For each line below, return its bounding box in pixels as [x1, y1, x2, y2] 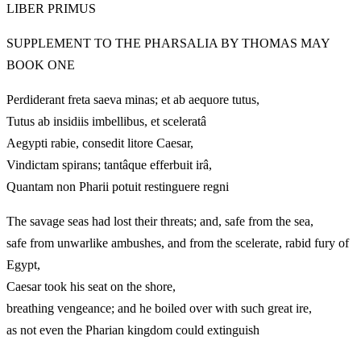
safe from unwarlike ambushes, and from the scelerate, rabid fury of [6, 235, 349, 250]
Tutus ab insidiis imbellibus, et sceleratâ [6, 114, 206, 128]
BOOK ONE [6, 57, 75, 72]
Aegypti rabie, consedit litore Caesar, [6, 135, 193, 150]
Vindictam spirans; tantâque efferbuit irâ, [6, 157, 212, 172]
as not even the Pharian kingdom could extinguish [6, 322, 305, 337]
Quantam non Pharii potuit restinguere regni [6, 179, 274, 193]
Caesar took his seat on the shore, [6, 279, 176, 293]
